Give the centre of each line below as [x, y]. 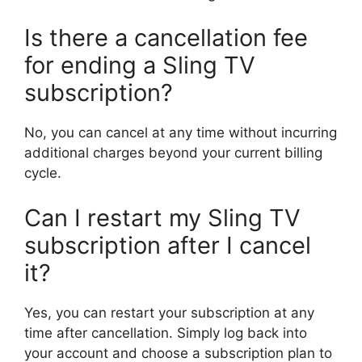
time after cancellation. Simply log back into [166, 333]
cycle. [43, 173]
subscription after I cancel [168, 245]
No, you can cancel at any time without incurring [181, 133]
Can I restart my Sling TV [162, 217]
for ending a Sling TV [140, 65]
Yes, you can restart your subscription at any [169, 312]
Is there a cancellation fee [166, 38]
